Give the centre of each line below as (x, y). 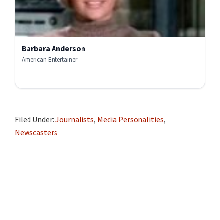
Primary (36, 166)
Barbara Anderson (54, 48)
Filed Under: (35, 120)
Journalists (75, 120)
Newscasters (36, 132)
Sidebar (35, 181)
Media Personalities (130, 120)
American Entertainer (49, 60)
